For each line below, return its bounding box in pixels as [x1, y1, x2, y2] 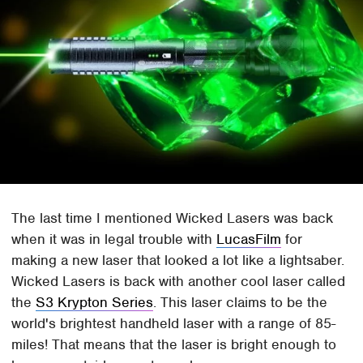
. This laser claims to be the [153, 293, 328, 311]
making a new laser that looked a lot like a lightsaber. [11, 250, 345, 269]
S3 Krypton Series [36, 293, 154, 311]
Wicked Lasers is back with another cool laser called [11, 271, 346, 290]
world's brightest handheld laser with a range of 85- [11, 314, 336, 332]
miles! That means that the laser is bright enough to [11, 335, 337, 353]
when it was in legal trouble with [11, 229, 217, 248]
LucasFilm [216, 229, 282, 248]
